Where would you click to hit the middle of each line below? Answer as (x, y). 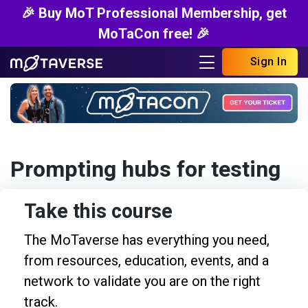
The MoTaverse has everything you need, (147, 240)
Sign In (267, 62)
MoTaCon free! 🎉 (154, 34)
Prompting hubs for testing (145, 169)
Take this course (98, 211)
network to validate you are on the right (142, 281)
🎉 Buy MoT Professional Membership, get (154, 13)
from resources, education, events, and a (146, 260)
